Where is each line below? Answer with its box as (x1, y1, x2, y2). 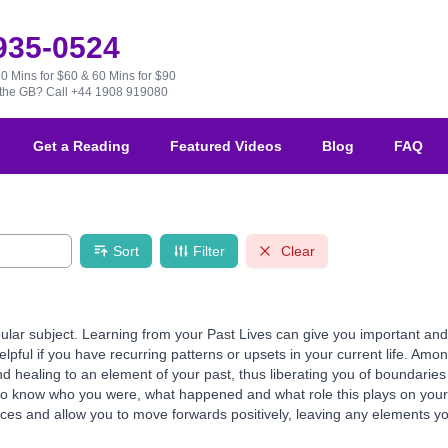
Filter (193, 243, 225, 260)
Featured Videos (170, 138, 282, 155)
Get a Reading (33, 138, 130, 155)
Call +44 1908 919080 (45, 85, 168, 99)
